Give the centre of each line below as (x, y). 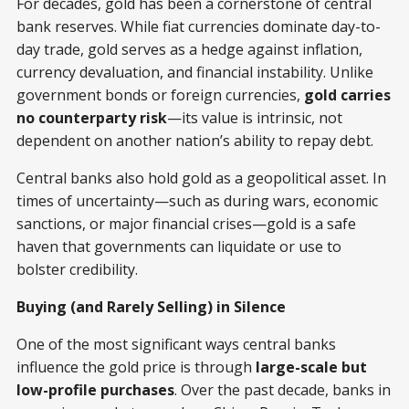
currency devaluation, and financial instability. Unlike (195, 72)
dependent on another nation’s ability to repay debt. (195, 140)
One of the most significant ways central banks (176, 344)
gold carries (347, 94)
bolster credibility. (77, 269)
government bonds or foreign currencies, (160, 94)
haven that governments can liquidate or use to (179, 246)
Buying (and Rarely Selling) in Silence (151, 306)
